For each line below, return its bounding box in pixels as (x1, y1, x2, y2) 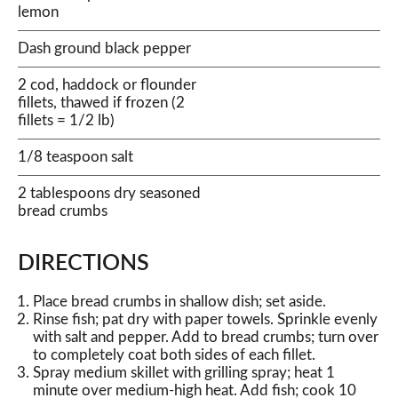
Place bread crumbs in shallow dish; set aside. (33, 294, 326, 309)
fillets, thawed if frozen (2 (18, 95, 185, 110)
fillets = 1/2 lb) (18, 113, 115, 128)
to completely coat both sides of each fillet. (33, 347, 315, 362)
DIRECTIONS (18, 252, 149, 275)
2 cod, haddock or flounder (18, 77, 196, 92)
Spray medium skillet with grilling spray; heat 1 (33, 365, 335, 380)
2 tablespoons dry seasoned (18, 186, 201, 201)
